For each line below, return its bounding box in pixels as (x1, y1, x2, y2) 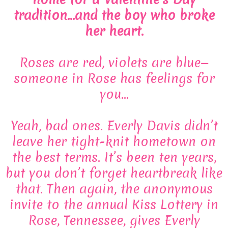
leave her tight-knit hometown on (12, 132, 216, 150)
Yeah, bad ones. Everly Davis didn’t (10, 117, 218, 134)
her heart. (84, 22, 144, 40)
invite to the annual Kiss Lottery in (10, 195, 218, 213)
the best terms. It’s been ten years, (12, 148, 216, 166)
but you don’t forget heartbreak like (6, 164, 222, 182)
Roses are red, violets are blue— (19, 53, 209, 71)
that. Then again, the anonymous (15, 180, 213, 197)
